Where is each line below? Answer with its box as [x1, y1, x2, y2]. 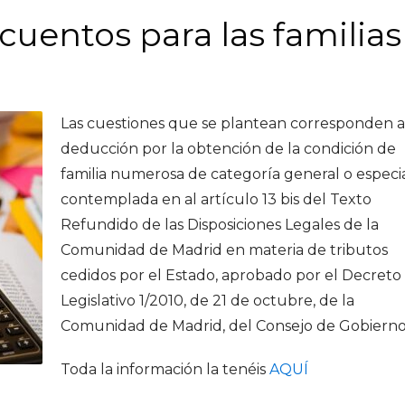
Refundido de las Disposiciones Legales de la [61, 216, 379, 233]
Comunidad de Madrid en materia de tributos [61, 241, 388, 259]
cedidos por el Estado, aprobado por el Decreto [61, 267, 401, 284]
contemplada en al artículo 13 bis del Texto [61, 191, 372, 208]
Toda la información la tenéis [61, 361, 269, 378]
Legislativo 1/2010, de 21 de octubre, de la [61, 292, 354, 309]
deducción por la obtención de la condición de [61, 140, 396, 157]
